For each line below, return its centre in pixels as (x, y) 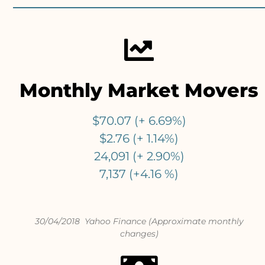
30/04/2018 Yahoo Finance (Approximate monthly (139, 222)
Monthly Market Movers (139, 91)
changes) (139, 234)
